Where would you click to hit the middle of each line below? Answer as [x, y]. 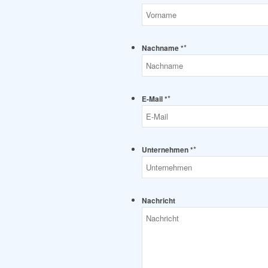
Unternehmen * [167, 150]
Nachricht [159, 201]
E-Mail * [155, 99]
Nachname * [163, 48]
